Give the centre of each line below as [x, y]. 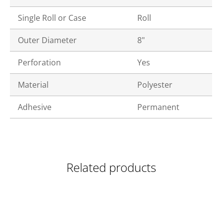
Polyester [155, 85]
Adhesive [35, 107]
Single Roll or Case [52, 18]
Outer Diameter [47, 40]
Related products [111, 167]
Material [33, 85]
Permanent [158, 107]
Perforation [39, 62]
